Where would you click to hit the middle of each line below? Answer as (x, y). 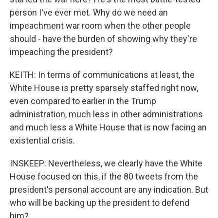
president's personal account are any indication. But (109, 190)
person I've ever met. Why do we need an (89, 12)
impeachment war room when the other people (100, 26)
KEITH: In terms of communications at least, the (102, 75)
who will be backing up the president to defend (100, 203)
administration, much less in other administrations (106, 114)
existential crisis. (42, 140)
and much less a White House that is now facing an (108, 127)
